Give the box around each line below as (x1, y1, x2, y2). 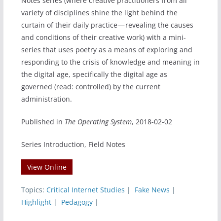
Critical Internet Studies (46, 184, 125, 194)
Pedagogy (61, 197, 93, 207)
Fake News (134, 184, 170, 194)
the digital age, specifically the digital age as (21, 69, 167, 79)
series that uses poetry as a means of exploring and (21, 44, 192, 54)
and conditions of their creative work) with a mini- (21, 32, 186, 42)
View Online (27, 162, 67, 172)
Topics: (21, 184, 46, 194)
